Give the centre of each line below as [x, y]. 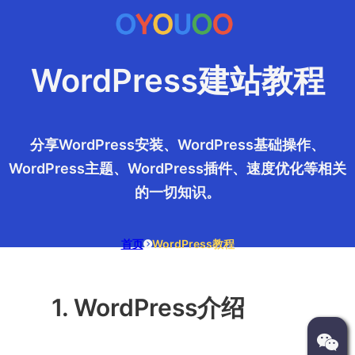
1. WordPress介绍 [148, 307]
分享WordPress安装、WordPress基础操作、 [177, 145]
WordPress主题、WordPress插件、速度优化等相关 [177, 169]
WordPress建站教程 [177, 81]
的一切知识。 [177, 193]
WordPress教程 [193, 244]
